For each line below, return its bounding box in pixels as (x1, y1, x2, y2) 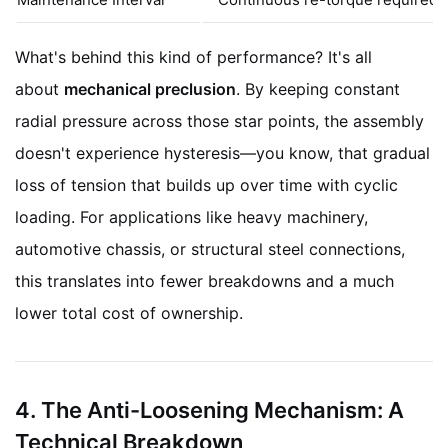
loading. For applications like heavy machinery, (15, 206, 368, 227)
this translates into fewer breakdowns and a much (15, 270, 394, 291)
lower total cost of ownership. (15, 302, 243, 323)
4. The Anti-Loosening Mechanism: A (15, 396, 404, 423)
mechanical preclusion (64, 78, 236, 99)
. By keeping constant (236, 78, 400, 99)
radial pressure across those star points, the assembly (15, 110, 424, 131)
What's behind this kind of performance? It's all (15, 46, 372, 67)
